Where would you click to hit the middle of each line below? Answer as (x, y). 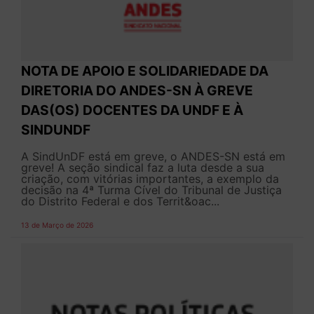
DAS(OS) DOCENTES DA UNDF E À (132, 110)
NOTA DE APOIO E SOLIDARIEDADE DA (145, 71)
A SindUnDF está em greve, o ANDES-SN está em (153, 157)
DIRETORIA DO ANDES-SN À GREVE (137, 91)
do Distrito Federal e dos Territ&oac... (120, 202)
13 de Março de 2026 (57, 225)
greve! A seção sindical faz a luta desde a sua (143, 168)
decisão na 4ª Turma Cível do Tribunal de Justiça (151, 190)
